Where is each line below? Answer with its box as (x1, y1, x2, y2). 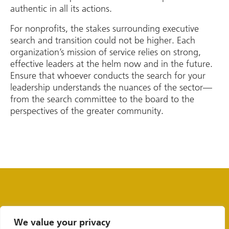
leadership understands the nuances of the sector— (10, 82, 212, 94)
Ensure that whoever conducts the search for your (10, 70, 205, 82)
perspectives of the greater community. (10, 105, 164, 117)
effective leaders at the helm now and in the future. (10, 58, 213, 70)
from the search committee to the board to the (10, 94, 194, 105)
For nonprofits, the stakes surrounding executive (10, 23, 199, 35)
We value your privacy (14, 218, 110, 227)
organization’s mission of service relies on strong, (10, 47, 201, 58)
